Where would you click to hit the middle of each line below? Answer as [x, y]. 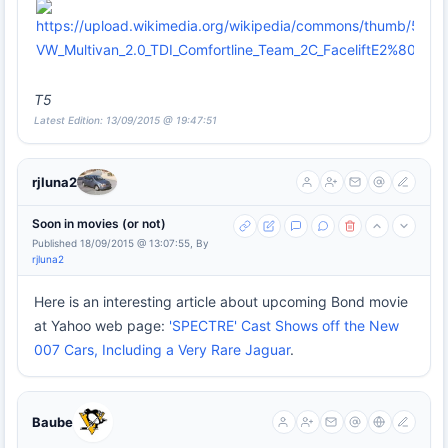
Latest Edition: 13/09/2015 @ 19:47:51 [125, 119]
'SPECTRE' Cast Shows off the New [284, 326]
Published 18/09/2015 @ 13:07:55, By [120, 243]
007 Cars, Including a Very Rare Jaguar [162, 350]
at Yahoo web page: [101, 326]
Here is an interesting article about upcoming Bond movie [221, 302]
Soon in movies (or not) [99, 224]
